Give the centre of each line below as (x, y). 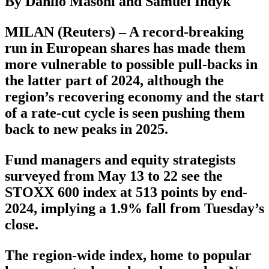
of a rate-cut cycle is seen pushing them (125, 113)
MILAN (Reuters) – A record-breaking (124, 32)
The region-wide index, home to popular (128, 255)
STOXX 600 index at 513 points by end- (126, 192)
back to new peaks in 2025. (86, 129)
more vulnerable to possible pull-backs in (131, 64)
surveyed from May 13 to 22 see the (114, 176)
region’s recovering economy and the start (134, 96)
